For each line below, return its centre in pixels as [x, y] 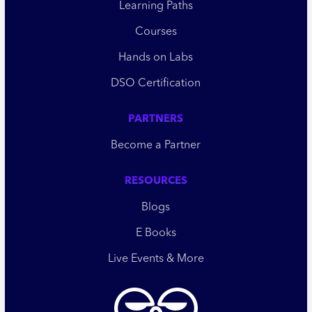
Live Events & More [156, 259]
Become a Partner [156, 146]
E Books [156, 234]
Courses [156, 32]
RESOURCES [156, 182]
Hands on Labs [156, 58]
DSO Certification [156, 84]
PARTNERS [156, 120]
